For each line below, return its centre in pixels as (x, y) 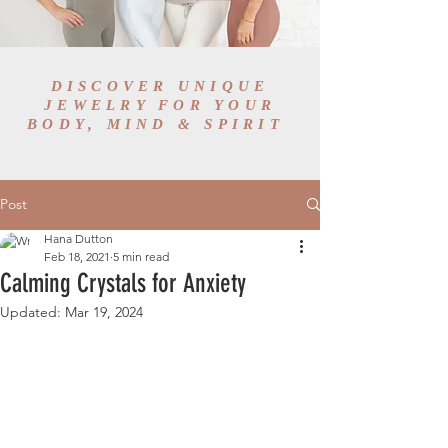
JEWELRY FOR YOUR (160, 104)
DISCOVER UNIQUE (160, 85)
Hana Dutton (78, 238)
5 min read (141, 256)
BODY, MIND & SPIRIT (160, 123)
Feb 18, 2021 (77, 256)
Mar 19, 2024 (104, 311)
